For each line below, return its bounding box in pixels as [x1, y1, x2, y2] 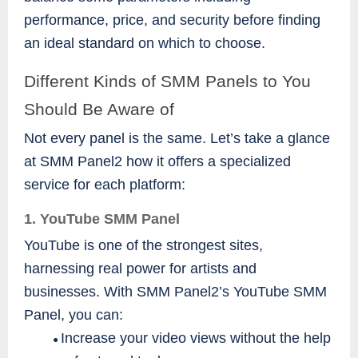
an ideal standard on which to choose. [24, 34, 265, 51]
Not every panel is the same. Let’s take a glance [24, 129, 330, 146]
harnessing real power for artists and [24, 261, 257, 277]
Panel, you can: [24, 307, 123, 324]
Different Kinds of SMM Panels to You [24, 71, 311, 91]
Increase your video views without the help [61, 330, 331, 347]
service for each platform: [24, 176, 185, 193]
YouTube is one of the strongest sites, [24, 237, 263, 254]
